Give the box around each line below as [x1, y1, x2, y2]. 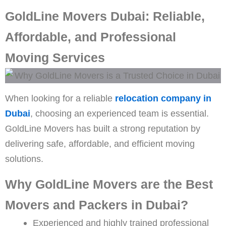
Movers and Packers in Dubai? [5, 197, 188, 212]
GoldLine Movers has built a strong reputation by [5, 123, 200, 134]
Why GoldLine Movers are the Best [5, 177, 213, 191]
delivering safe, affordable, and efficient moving [5, 138, 195, 149]
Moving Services [5, 50, 105, 65]
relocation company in [115, 92, 211, 103]
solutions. [5, 153, 43, 164]
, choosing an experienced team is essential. [30, 107, 209, 119]
